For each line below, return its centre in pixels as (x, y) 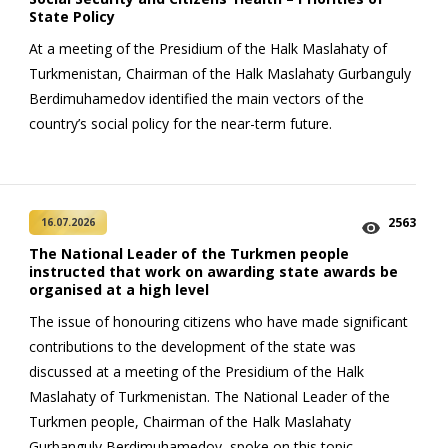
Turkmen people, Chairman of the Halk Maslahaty (190, 422)
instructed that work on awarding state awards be (213, 272)
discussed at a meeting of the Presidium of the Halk (196, 372)
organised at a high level (119, 290)
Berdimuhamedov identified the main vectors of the (196, 98)
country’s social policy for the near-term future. (180, 123)
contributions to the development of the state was (192, 347)
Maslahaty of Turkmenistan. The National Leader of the (209, 397)
